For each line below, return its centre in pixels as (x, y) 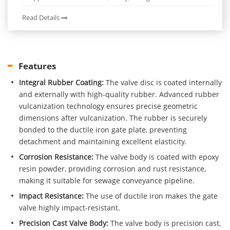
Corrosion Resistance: (56, 157)
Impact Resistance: (52, 196)
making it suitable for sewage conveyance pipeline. (107, 181)
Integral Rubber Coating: (62, 83)
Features (37, 66)
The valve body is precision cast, (165, 223)
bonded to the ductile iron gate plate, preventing (103, 130)
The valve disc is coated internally (163, 83)
